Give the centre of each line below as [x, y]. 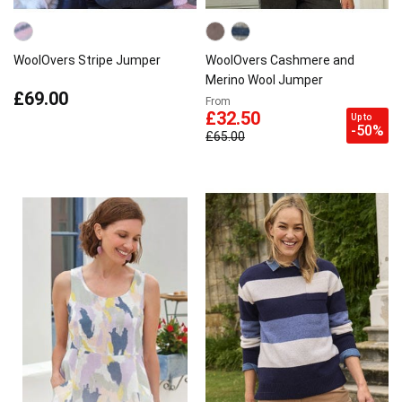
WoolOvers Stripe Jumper [87, 60]
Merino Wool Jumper [264, 79]
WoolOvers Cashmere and [280, 60]
